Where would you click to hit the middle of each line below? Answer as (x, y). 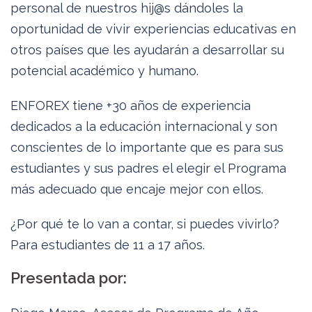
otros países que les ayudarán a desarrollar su (147, 50)
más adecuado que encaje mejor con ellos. (137, 189)
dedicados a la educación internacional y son (144, 126)
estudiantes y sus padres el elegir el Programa (148, 168)
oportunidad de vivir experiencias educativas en (153, 29)
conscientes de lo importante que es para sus (147, 147)
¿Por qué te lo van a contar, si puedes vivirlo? (145, 224)
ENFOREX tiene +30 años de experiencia (131, 106)
